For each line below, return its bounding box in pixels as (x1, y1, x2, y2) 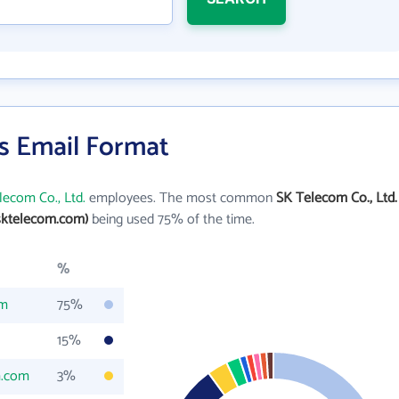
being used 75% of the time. (88, 208, 255, 232)
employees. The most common (85, 186, 276, 210)
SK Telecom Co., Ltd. (276, 186, 397, 210)
